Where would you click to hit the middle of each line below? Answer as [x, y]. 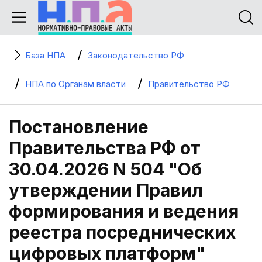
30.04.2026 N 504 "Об [105, 169]
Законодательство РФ [136, 55]
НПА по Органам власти [75, 84]
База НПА [45, 55]
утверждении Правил [106, 190]
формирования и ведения [124, 211]
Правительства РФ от [105, 148]
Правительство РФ [189, 84]
